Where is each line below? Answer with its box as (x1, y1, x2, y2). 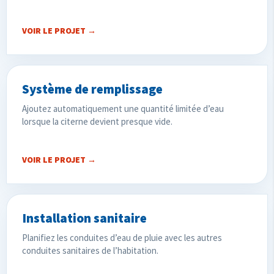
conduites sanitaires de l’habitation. (22, 244, 158, 256)
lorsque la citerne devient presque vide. (22, 115, 172, 127)
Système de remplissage (22, 80, 163, 97)
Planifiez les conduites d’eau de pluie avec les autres (22, 231, 222, 243)
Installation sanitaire (22, 209, 147, 226)
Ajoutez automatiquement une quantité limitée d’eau (22, 102, 224, 114)
